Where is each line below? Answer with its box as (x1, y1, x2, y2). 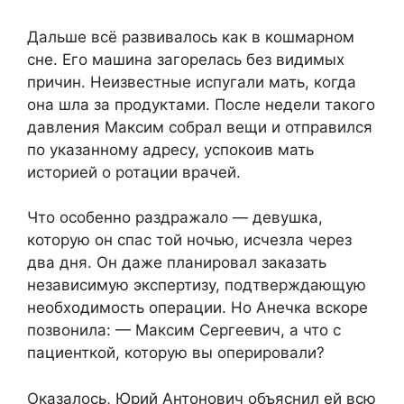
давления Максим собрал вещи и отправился (27, 117, 372, 136)
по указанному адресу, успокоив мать (27, 140, 314, 159)
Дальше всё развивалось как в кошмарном (27, 27, 354, 46)
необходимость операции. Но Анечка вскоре (27, 298, 368, 317)
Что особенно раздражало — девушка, (27, 208, 323, 227)
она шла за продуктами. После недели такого (27, 95, 375, 114)
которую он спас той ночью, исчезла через (27, 231, 352, 250)
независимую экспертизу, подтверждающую (27, 276, 366, 295)
